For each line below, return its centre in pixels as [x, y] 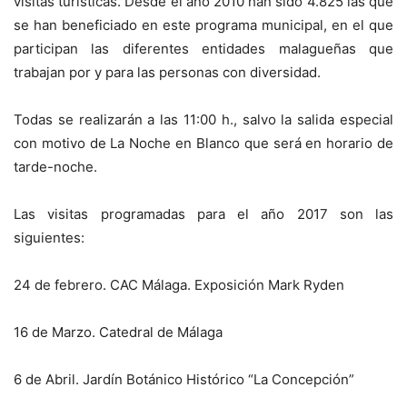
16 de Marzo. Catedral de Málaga [118, 333]
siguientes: [49, 238]
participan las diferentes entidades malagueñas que [203, 49]
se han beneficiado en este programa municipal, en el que [203, 25]
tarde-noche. [55, 167]
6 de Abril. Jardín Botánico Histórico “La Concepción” [184, 380]
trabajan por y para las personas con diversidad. [167, 73]
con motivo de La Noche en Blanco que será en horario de [203, 144]
